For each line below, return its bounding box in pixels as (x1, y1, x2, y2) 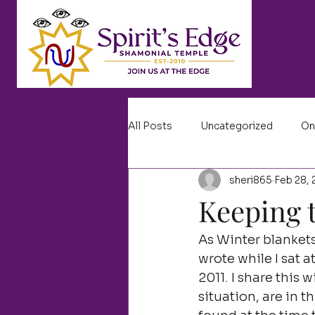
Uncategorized (200, 119, 273, 132)
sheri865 (229, 173, 272, 186)
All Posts (128, 119, 172, 132)
